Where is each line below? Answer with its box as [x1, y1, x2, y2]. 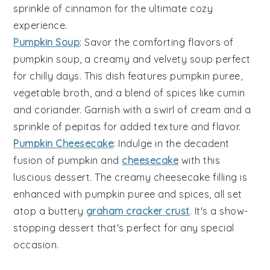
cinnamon [65, 2, 112, 14]
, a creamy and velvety [80, 52, 190, 65]
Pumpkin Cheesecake [13, 137, 114, 149]
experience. [13, 19, 67, 31]
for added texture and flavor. [101, 120, 241, 133]
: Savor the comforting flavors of [80, 36, 234, 48]
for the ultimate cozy [111, 2, 213, 14]
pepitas [65, 120, 101, 133]
